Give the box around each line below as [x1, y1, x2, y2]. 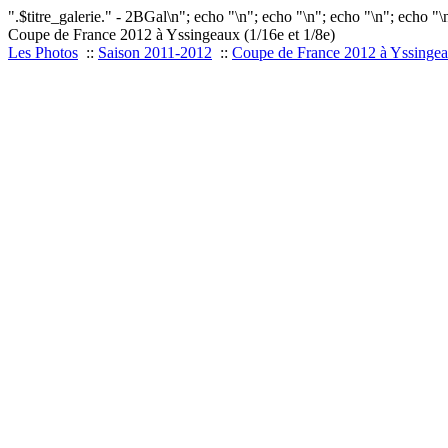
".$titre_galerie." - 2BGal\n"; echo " [8, 8, 235, 25]
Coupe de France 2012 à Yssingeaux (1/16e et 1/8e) [8, 26, 335, 43]
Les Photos [8, 44, 78, 61]
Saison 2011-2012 [98, 44, 212, 61]
